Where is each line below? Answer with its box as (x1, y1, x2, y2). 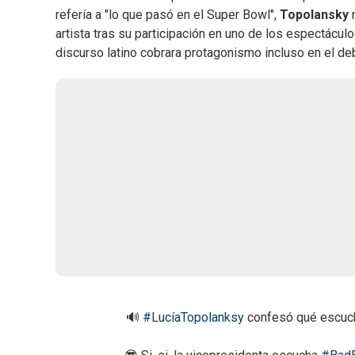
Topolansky (280, 7, 349, 23)
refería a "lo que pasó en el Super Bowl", (55, 7, 280, 23)
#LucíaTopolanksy (142, 310, 244, 326)
